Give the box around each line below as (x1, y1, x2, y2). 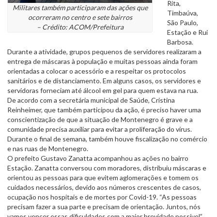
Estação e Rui (167, 28, 208, 37)
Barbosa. (167, 38, 193, 46)
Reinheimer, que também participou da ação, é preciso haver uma (7, 106, 201, 114)
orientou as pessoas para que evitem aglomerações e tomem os (7, 173, 199, 182)
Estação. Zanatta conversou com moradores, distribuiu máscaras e (7, 164, 206, 172)
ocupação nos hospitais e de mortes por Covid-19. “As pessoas (7, 193, 197, 201)
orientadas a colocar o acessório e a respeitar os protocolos (7, 67, 186, 76)
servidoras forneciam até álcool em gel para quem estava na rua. (7, 86, 198, 95)
